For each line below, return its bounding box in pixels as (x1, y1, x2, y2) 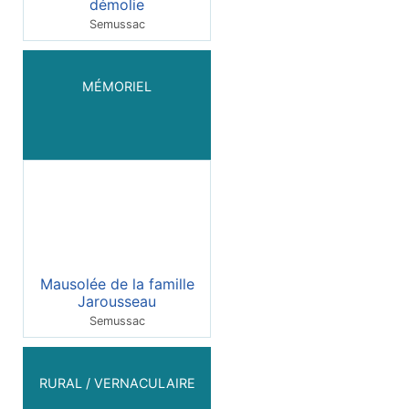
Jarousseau (78, 291, 156, 310)
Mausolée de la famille (39, 274, 194, 293)
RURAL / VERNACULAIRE (38, 374, 195, 391)
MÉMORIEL (82, 78, 152, 94)
